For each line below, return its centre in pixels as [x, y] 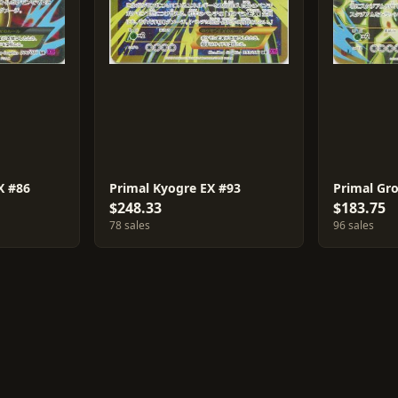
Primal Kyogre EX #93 [175, 188]
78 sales [129, 225]
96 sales [354, 225]
